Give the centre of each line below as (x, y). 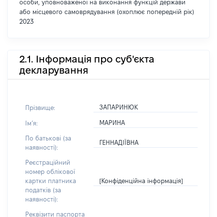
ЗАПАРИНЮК (119, 107)
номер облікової (50, 171)
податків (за (43, 190)
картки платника (51, 181)
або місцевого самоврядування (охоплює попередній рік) (107, 12)
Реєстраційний (48, 162)
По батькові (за (48, 138)
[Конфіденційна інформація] (141, 180)
